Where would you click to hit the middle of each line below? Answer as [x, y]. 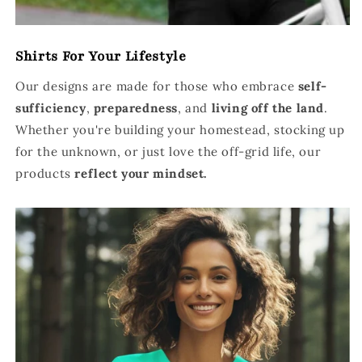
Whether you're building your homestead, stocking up [180, 130]
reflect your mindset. [141, 174]
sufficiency [51, 108]
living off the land [268, 108]
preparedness [136, 108]
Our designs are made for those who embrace [157, 86]
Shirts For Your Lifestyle [101, 57]
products [45, 174]
